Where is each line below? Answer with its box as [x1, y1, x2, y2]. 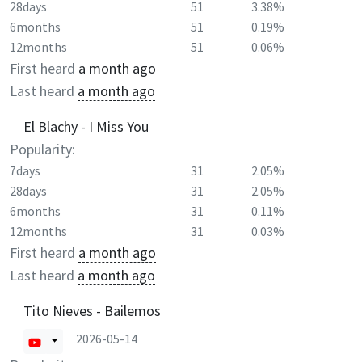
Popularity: [10, 139, 75, 158]
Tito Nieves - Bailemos [23, 301, 161, 320]
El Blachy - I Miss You [23, 116, 149, 136]
